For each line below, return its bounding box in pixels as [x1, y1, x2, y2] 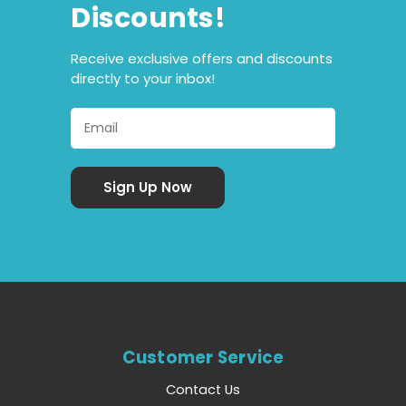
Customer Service [121, 344, 285, 370]
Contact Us [166, 381, 240, 400]
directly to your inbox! [71, 68, 216, 88]
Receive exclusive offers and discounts [71, 48, 333, 68]
